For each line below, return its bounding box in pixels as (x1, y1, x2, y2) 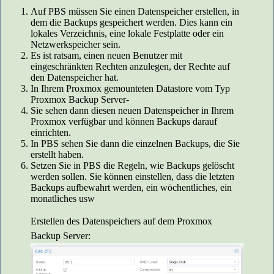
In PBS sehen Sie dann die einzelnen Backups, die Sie (31, 138, 240, 149)
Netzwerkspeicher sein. (31, 39, 120, 50)
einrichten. (31, 127, 71, 138)
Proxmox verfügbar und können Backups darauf (31, 116, 217, 127)
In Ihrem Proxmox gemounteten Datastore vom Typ (31, 83, 230, 94)
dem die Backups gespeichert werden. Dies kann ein (31, 17, 232, 28)
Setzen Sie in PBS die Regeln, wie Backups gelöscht (31, 160, 234, 171)
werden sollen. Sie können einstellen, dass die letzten (31, 171, 234, 182)
